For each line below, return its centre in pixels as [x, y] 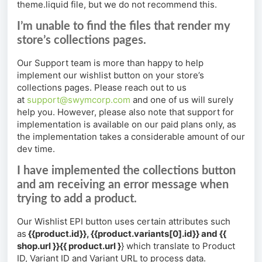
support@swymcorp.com [79, 100]
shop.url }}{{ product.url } [69, 246]
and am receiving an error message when [123, 185]
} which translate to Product [178, 246]
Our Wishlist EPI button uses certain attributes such [124, 222]
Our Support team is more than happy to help [110, 63]
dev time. [36, 149]
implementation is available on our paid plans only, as [127, 125]
